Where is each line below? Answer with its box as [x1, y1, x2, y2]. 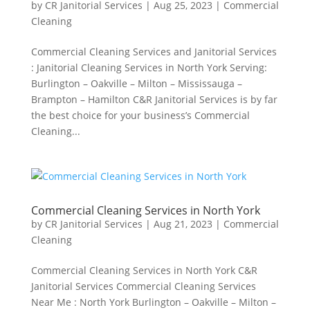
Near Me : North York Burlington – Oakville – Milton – [30, 295, 276, 309]
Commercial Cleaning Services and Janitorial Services [30, 45, 277, 58]
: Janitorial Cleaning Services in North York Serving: [30, 61, 267, 74]
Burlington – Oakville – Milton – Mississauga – [30, 77, 242, 90]
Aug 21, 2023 [153, 217, 212, 230]
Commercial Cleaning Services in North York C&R [30, 264, 257, 277]
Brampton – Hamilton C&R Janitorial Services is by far [30, 93, 277, 106]
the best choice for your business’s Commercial [30, 109, 250, 122]
